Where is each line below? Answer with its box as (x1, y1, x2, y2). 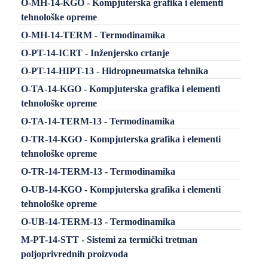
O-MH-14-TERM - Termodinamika (20, 29, 165, 40)
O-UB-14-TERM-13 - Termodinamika (20, 216, 175, 227)
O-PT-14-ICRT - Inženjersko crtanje (20, 47, 169, 58)
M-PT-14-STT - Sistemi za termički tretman (20, 234, 197, 245)
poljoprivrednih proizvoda (20, 248, 128, 259)
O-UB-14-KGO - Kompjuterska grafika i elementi (20, 184, 221, 194)
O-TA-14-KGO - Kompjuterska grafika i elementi (20, 83, 220, 94)
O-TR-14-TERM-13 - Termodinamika (20, 166, 175, 176)
